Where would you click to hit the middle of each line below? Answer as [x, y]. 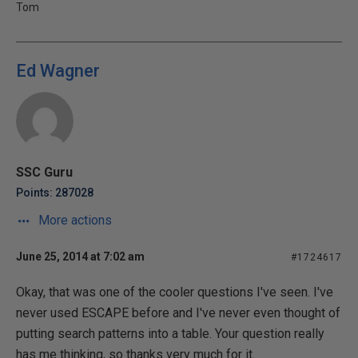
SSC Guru [44, 172]
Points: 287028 [55, 193]
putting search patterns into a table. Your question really [170, 334]
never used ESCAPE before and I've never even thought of [178, 313]
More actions [74, 220]
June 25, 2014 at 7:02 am [80, 257]
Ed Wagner [58, 71]
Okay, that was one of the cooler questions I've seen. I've [175, 292]
